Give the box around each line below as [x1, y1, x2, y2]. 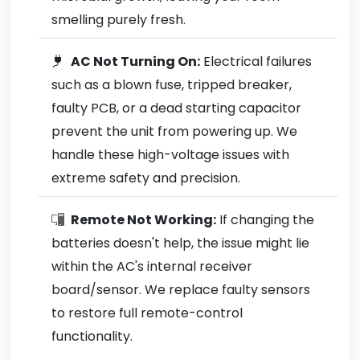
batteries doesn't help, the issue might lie [51, 234, 309, 252]
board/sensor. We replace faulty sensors [51, 280, 310, 299]
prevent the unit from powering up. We [51, 122, 297, 141]
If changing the [216, 211, 314, 229]
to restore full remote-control [51, 304, 243, 322]
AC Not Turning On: [71, 52, 200, 71]
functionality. [51, 327, 133, 346]
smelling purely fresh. [51, 10, 186, 29]
